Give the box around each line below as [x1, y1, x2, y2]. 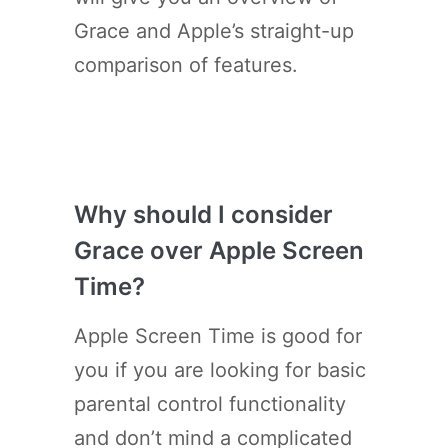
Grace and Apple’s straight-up [74, 18, 354, 43]
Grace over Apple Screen [74, 235, 364, 265]
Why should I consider [74, 199, 333, 229]
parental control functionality [74, 391, 346, 416]
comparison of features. [74, 52, 298, 77]
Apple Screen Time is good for [74, 323, 362, 348]
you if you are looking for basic [74, 357, 366, 382]
